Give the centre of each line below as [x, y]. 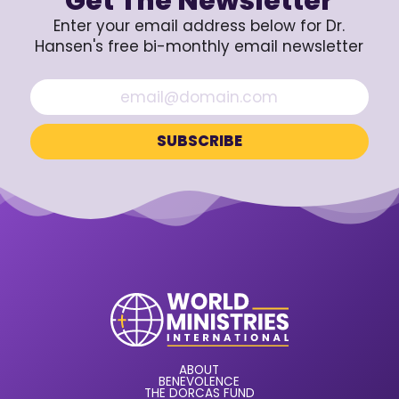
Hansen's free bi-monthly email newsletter [199, 46]
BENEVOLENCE [199, 381]
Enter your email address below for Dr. [199, 26]
